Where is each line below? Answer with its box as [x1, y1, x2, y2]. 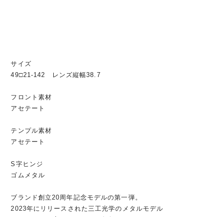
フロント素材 [11, 93, 52, 101]
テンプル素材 [11, 126, 52, 134]
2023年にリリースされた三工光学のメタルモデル [11, 204, 164, 212]
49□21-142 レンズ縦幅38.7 [11, 71, 101, 78]
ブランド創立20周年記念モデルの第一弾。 [11, 193, 142, 201]
